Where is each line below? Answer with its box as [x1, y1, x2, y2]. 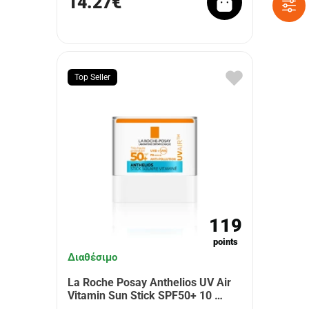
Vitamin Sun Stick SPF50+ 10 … [67, 289, 223, 302]
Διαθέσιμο [67, 251, 117, 263]
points [212, 237, 238, 247]
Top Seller [74, 72, 110, 82]
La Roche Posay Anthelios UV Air [67, 276, 231, 289]
